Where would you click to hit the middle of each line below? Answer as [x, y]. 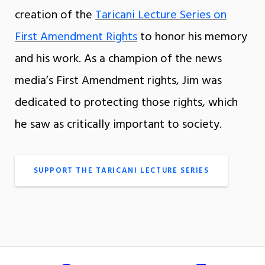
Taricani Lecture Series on [161, 16]
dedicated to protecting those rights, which [126, 103]
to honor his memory [192, 38]
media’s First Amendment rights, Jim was [118, 81]
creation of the [55, 16]
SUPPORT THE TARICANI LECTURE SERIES [121, 171]
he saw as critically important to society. [118, 125]
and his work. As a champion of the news [118, 59]
